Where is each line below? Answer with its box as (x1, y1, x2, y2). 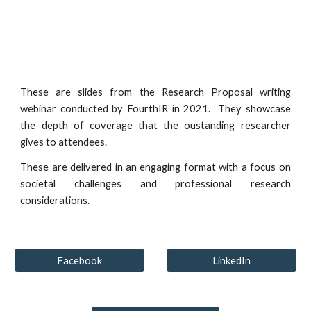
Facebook (57, 254, 102, 267)
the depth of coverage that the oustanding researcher (20, 119, 291, 132)
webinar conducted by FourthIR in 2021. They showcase (20, 103, 291, 115)
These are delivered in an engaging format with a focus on (20, 161, 291, 174)
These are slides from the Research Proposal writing (20, 86, 291, 99)
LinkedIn (212, 254, 251, 267)
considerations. (20, 194, 92, 207)
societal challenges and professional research (20, 178, 291, 190)
